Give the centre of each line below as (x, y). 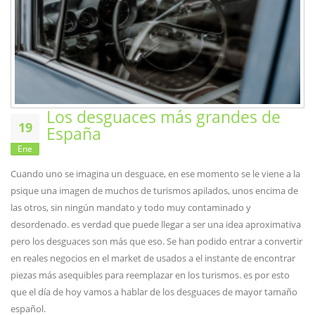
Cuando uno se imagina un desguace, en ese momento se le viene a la (155, 174)
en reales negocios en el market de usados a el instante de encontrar (153, 258)
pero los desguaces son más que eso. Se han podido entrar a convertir (156, 242)
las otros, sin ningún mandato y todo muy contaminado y (131, 208)
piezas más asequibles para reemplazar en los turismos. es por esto (150, 275)
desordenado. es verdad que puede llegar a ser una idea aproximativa (156, 225)
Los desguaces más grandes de (163, 117)
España (74, 134)
